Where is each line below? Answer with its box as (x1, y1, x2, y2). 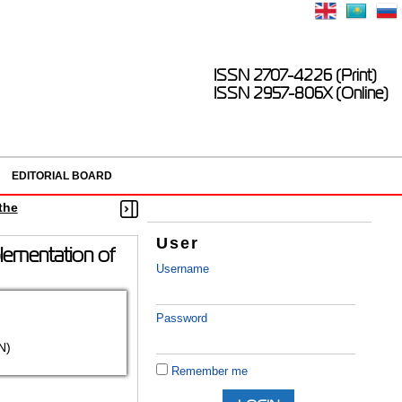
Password (156, 311, 208, 326)
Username (156, 262, 210, 276)
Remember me (171, 364, 249, 379)
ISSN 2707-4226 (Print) (214, 66, 377, 84)
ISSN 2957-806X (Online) (214, 84, 389, 102)
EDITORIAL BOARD (11, 170, 112, 182)
